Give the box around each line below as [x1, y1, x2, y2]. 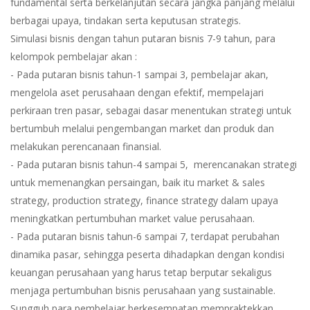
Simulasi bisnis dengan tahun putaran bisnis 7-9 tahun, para [10, 32, 275, 45]
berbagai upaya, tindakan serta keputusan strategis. [10, 14, 241, 27]
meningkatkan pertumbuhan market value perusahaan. [10, 212, 257, 225]
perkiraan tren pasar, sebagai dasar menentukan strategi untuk [10, 104, 291, 117]
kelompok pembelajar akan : [10, 50, 137, 63]
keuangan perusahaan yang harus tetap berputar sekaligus [10, 266, 272, 279]
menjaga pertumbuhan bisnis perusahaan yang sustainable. [10, 284, 278, 297]
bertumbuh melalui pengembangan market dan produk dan [10, 122, 274, 135]
